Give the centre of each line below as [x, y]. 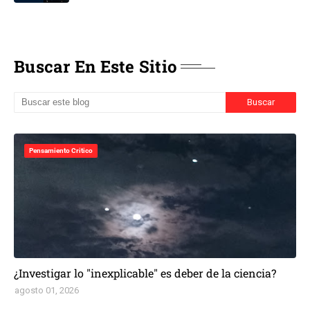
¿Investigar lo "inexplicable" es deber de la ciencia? [145, 273]
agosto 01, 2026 [47, 290]
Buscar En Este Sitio [95, 66]
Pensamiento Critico [61, 150]
